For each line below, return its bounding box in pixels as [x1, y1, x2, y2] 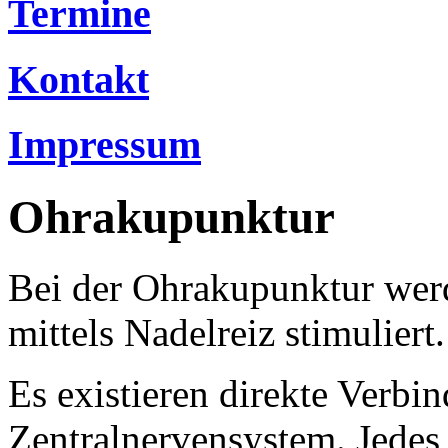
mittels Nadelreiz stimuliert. [8, 311, 445, 355]
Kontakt [8, 56, 149, 102]
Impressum [8, 122, 201, 168]
